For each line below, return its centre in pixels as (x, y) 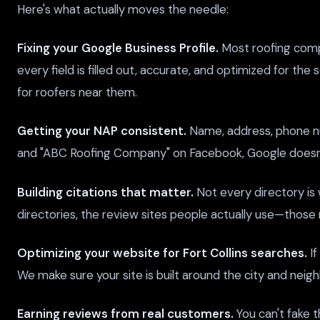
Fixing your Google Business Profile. (118, 48)
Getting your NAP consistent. (102, 131)
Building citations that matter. (105, 192)
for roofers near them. (77, 92)
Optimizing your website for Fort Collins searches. (162, 252)
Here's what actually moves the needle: (123, 10)
